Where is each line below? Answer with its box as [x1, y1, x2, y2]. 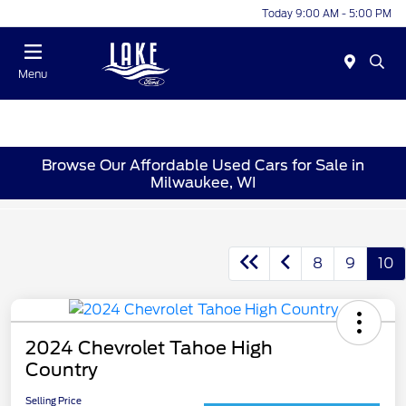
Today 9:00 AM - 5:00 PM [262, 6, 391, 20]
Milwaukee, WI [150, 173, 256, 191]
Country [25, 359, 98, 382]
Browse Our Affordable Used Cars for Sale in [42, 156, 364, 174]
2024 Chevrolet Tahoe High [25, 337, 273, 360]
